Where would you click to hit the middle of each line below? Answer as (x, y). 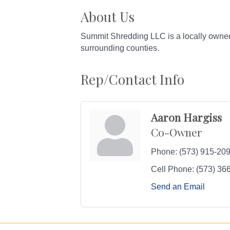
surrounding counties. (120, 48)
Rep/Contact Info (132, 79)
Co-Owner (177, 132)
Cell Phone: (172, 169)
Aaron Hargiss (186, 117)
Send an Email (178, 187)
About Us (108, 17)
